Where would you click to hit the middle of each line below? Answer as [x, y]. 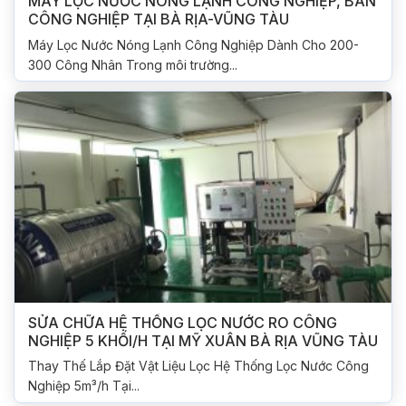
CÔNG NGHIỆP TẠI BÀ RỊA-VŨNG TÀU [159, 19]
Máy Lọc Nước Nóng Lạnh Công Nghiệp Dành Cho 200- [193, 44]
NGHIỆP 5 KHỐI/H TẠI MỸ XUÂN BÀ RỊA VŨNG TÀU [203, 340]
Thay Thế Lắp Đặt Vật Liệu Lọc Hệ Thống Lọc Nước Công [198, 366]
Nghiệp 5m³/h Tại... [84, 386]
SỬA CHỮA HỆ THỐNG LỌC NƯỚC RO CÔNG [183, 322]
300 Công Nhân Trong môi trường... [133, 64]
